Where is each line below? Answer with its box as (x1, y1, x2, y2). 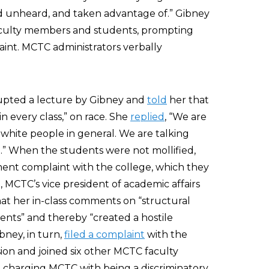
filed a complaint (64, 229, 145, 240)
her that (167, 94, 209, 106)
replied (130, 111, 165, 122)
